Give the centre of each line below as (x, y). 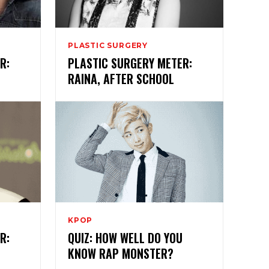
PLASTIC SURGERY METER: (130, 63)
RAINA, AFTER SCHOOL (121, 78)
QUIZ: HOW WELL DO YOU (125, 237)
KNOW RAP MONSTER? (121, 253)
